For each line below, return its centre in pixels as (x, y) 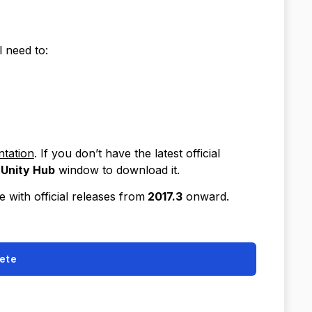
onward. (205, 196)
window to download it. (117, 170)
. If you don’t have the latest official (127, 153)
